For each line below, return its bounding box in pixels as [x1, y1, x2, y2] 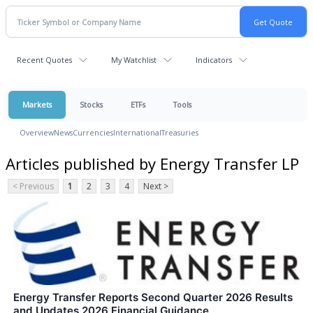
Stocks [80, 99, 103, 110]
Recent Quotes [17, 54, 72, 65]
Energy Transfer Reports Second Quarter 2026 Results [13, 290, 293, 304]
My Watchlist [111, 54, 156, 65]
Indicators [196, 54, 232, 65]
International [113, 127, 161, 138]
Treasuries [161, 127, 198, 138]
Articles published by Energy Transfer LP [6, 152, 299, 174]
